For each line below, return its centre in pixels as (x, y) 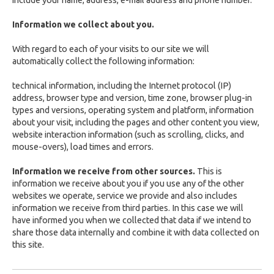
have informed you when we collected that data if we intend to (132, 220)
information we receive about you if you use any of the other (128, 183)
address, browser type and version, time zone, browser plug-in (132, 98)
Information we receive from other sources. (104, 171)
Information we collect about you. (83, 24)
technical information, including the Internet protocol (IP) (122, 86)
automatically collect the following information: (103, 61)
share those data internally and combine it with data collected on (136, 232)
